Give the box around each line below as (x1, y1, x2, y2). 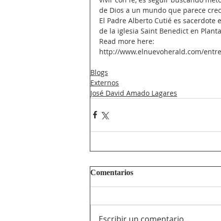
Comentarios (90, 168, 133, 177)
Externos (90, 77, 119, 87)
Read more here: (99, 36, 156, 46)
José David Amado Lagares (90, 88, 177, 98)
